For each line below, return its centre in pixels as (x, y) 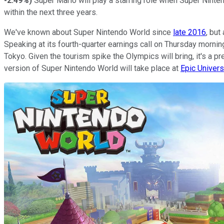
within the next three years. (51, 12)
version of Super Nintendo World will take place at (92, 68)
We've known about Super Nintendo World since (88, 32)
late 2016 (189, 32)
